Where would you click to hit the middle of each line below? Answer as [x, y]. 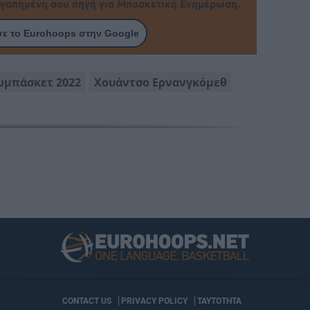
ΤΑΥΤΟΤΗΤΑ [219, 301]
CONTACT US [86, 301]
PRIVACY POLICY [154, 301]
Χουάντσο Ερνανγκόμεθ [160, 82]
